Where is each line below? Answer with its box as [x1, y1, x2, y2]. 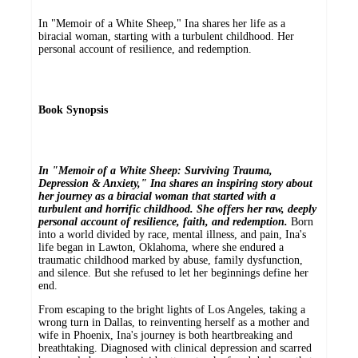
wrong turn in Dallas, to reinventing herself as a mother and [38, 316, 309, 329]
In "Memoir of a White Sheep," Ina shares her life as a [38, 18, 285, 30]
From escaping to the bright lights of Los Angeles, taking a [38, 304, 305, 316]
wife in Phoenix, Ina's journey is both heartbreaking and [38, 329, 292, 342]
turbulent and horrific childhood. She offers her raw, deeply [38, 203, 316, 216]
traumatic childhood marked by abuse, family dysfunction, [38, 254, 303, 267]
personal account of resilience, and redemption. [38, 43, 252, 56]
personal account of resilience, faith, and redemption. [38, 216, 291, 229]
